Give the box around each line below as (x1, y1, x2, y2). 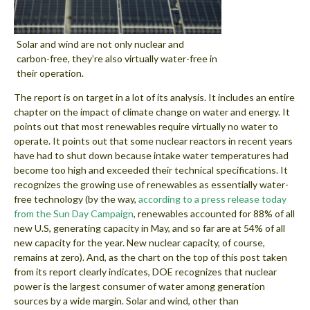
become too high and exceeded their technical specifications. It (14, 163, 288, 176)
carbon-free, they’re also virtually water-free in (17, 52, 217, 64)
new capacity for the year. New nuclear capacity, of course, (14, 236, 265, 248)
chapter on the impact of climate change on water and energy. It (14, 105, 290, 118)
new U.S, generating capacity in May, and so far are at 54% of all (14, 221, 285, 234)
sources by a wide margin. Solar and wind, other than (14, 294, 239, 307)
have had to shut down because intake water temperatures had (14, 149, 289, 161)
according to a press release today (138, 192, 286, 205)
